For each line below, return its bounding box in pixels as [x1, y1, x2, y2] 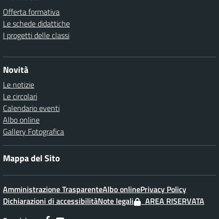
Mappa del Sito [3, 152, 60, 165]
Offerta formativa [3, 6, 60, 18]
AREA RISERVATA [141, 195, 204, 207]
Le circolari [3, 90, 37, 102]
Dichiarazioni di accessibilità [3, 195, 98, 207]
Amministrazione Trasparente [3, 183, 103, 195]
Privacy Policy [140, 183, 186, 195]
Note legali [98, 195, 133, 207]
